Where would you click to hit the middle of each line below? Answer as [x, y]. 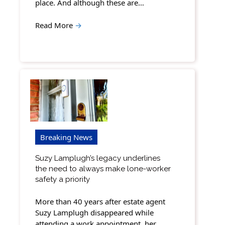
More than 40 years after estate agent [100, 202]
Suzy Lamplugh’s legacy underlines [98, 158]
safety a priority [63, 179]
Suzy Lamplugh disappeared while [94, 213]
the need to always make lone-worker [103, 168]
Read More [55, 25]
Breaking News [66, 137]
